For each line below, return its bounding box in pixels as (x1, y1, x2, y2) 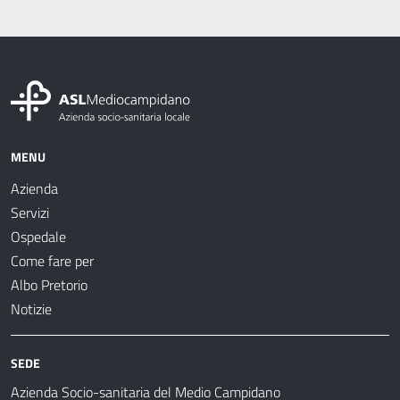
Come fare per (11, 250, 94, 272)
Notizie (11, 298, 52, 321)
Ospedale (11, 226, 66, 248)
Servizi (11, 202, 49, 224)
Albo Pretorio (11, 274, 87, 296)
